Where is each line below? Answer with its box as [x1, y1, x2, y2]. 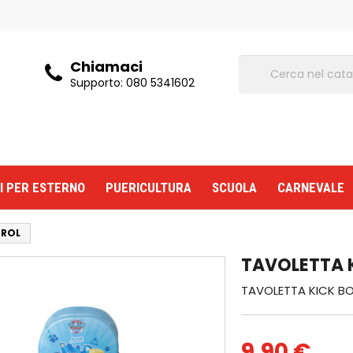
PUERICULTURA [106, 180, 191, 195]
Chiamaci [70, 57, 143, 76]
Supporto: [70, 75, 127, 91]
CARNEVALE [277, 180, 344, 195]
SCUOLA [212, 180, 257, 195]
